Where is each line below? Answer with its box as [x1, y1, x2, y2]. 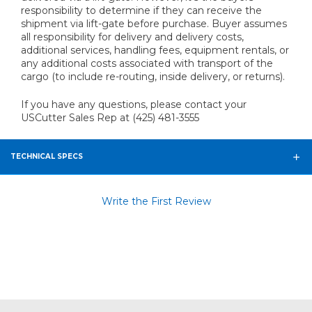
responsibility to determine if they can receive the [21, 4, 262, 17]
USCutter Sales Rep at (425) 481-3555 [21, 111, 199, 125]
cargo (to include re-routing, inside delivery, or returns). [21, 70, 285, 84]
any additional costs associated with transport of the [21, 57, 273, 70]
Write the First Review [101, 195, 211, 208]
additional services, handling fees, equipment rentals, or [21, 44, 289, 57]
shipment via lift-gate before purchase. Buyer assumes [21, 17, 287, 31]
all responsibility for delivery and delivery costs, [21, 31, 244, 44]
